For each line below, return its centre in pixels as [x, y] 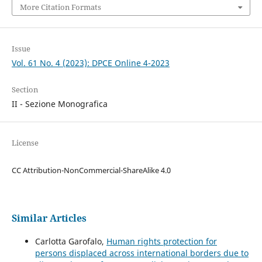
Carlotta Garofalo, [70, 241]
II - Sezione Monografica [59, 104]
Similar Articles [49, 218]
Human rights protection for [161, 241]
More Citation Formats [60, 7]
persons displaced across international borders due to [142, 253]
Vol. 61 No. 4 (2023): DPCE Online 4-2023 [90, 63]
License [25, 142]
